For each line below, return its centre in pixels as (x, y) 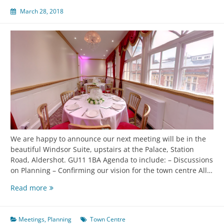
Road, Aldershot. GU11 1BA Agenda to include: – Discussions (112, 160)
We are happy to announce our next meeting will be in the (108, 139)
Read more (29, 188)
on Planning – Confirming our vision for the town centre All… (111, 170)
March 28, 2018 (42, 11)
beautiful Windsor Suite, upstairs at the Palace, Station (102, 149)
